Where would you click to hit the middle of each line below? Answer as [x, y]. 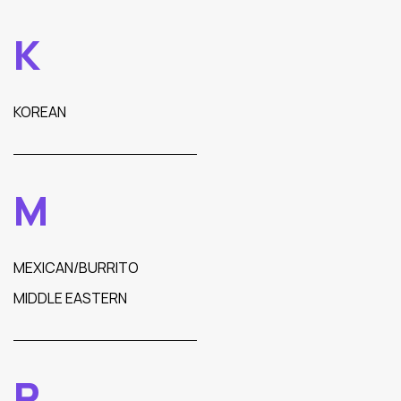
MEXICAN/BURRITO [76, 268]
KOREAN [40, 112]
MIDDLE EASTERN [70, 298]
